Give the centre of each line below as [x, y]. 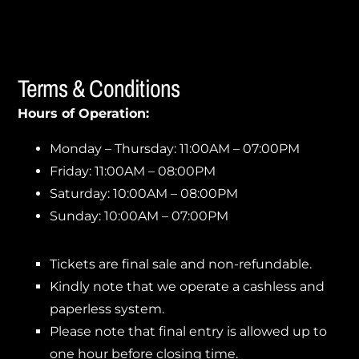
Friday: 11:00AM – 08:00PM [132, 171]
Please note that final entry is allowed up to [188, 331]
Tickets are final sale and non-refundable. [180, 264]
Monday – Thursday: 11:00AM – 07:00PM [174, 149]
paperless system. [107, 309]
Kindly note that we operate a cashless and [187, 286]
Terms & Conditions [99, 88]
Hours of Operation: [83, 113]
